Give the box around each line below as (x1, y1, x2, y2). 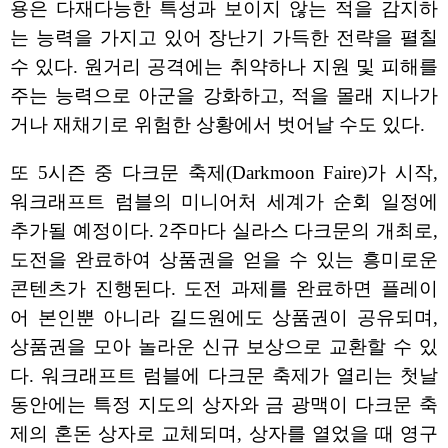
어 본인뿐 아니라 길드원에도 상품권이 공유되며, (10, 306, 438, 328)
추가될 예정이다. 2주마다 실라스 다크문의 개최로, (10, 219, 438, 241)
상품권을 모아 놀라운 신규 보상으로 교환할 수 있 (10, 335, 438, 357)
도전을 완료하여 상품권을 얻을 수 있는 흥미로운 (10, 248, 438, 270)
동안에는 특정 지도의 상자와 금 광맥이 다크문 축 (10, 393, 438, 415)
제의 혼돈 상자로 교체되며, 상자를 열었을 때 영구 (10, 422, 438, 444)
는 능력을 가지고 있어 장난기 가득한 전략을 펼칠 (10, 27, 438, 49)
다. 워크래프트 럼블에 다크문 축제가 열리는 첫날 (10, 364, 438, 386)
